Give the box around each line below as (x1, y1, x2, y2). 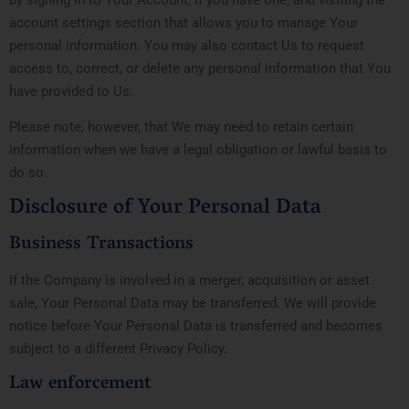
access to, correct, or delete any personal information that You (9, 59, 391, 77)
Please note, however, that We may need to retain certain (9, 118, 353, 135)
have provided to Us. (9, 82, 133, 100)
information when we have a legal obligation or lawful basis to (9, 141, 387, 158)
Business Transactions (9, 227, 194, 263)
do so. (9, 163, 47, 181)
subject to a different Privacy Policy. (9, 341, 227, 358)
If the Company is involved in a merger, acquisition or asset (9, 272, 370, 289)
